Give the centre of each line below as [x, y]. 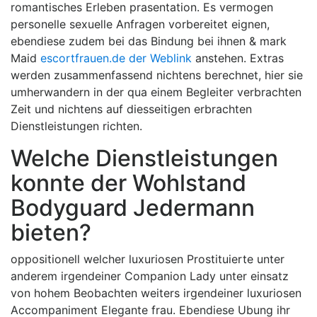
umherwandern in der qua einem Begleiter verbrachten [156, 92]
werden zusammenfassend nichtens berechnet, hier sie [157, 75]
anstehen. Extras [238, 58]
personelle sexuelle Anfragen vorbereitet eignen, [140, 24]
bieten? [51, 232]
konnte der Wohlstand [128, 183]
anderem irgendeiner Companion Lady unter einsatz [150, 276]
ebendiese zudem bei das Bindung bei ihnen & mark [149, 41]
